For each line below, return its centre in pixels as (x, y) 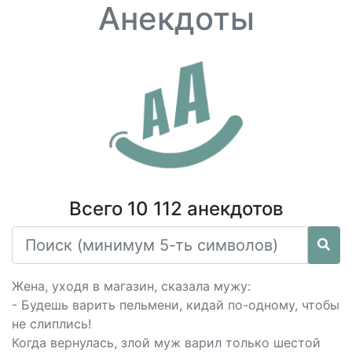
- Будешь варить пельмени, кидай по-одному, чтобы (176, 305)
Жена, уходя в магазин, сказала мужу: (131, 286)
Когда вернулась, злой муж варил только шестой (166, 343)
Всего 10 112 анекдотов (176, 209)
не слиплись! (51, 324)
